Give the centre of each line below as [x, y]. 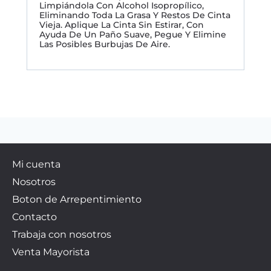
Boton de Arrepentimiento [77, 199]
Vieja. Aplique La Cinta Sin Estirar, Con [122, 25]
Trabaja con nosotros [62, 234]
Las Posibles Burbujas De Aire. [105, 44]
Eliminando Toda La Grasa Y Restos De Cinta [135, 15]
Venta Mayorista [51, 252]
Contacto [34, 217]
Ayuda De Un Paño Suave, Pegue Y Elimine [133, 35]
